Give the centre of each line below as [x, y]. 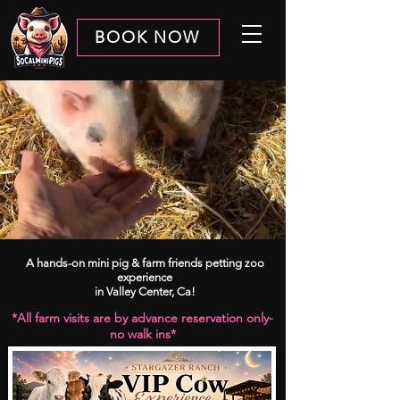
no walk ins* [142, 334]
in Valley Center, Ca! [145, 292]
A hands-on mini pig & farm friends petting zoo [145, 263]
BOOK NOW [147, 37]
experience [145, 277]
